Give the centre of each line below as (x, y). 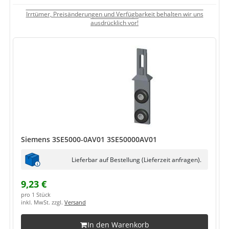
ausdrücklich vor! (114, 22)
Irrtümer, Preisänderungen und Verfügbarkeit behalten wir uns (114, 14)
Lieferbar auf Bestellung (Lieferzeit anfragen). (136, 159)
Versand (75, 202)
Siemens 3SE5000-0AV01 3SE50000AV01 (89, 139)
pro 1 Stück (36, 195)
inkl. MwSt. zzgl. (43, 202)
